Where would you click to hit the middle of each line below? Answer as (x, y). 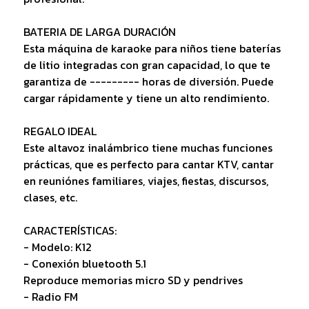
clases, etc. (50, 198)
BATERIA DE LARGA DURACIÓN (99, 32)
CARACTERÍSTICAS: (70, 231)
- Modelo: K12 (57, 247)
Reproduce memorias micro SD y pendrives (133, 280)
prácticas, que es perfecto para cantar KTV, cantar (148, 165)
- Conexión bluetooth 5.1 (84, 264)
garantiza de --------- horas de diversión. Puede (148, 82)
